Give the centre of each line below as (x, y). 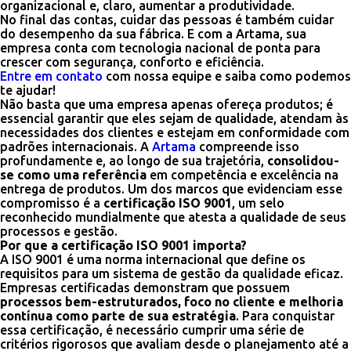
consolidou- (303, 161)
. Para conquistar (285, 316)
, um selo (258, 203)
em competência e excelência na (242, 175)
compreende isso (248, 147)
